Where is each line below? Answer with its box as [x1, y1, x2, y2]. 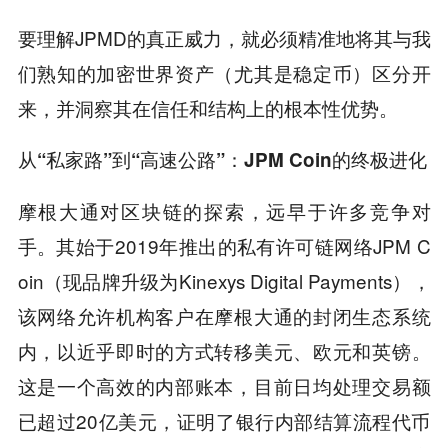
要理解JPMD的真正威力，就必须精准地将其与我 [17, 23, 431, 51]
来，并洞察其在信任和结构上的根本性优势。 [17, 93, 398, 121]
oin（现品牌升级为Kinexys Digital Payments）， [17, 266, 431, 294]
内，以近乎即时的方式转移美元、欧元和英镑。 [17, 336, 431, 364]
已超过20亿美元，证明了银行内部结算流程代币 [17, 406, 431, 434]
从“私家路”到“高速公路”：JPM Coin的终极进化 [17, 145, 427, 173]
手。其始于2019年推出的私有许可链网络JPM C [17, 231, 431, 259]
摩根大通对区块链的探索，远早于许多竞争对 [17, 196, 431, 224]
